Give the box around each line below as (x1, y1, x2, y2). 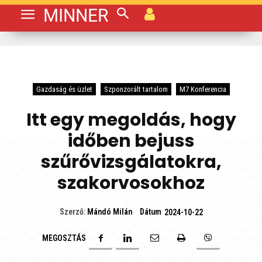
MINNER (43, 5, 108, 26)
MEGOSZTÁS (42, 233, 86, 243)
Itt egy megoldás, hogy (26, 108, 236, 132)
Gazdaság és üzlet (36, 85, 92, 94)
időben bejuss (67, 129, 195, 153)
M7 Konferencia (179, 85, 226, 94)
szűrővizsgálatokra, (40, 150, 222, 174)
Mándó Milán (87, 207, 132, 217)
